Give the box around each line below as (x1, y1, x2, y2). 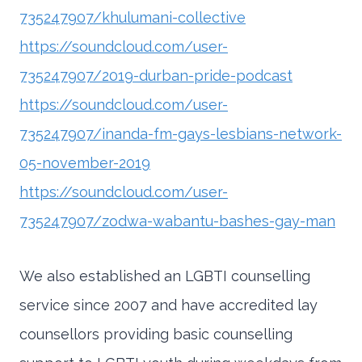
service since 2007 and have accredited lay (19, 297, 318, 314)
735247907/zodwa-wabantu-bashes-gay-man (19, 213, 335, 230)
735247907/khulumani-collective (19, 9, 246, 27)
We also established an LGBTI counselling (19, 267, 310, 285)
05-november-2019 (19, 154, 150, 172)
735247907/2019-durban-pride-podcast (19, 67, 293, 85)
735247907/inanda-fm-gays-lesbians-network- (19, 125, 342, 143)
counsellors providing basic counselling (19, 326, 293, 343)
